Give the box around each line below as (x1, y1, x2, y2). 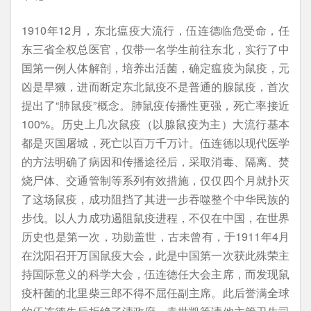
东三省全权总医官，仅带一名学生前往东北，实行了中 (22, 41, 289, 57)
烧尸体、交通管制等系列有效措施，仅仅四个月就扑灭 (22, 172, 289, 188)
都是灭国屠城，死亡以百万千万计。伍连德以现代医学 (22, 135, 289, 151)
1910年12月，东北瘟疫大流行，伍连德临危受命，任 (22, 22, 289, 38)
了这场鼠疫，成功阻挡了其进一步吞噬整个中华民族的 (22, 191, 289, 207)
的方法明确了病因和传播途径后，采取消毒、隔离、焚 (22, 153, 289, 169)
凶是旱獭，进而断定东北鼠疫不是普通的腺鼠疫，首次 (22, 78, 289, 94)
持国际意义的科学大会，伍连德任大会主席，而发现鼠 (22, 266, 289, 282)
